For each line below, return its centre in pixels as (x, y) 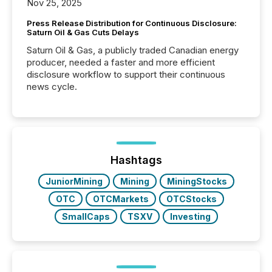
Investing (190, 217)
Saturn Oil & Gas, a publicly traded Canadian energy (133, 50)
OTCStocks (191, 199)
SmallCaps (86, 217)
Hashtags (136, 160)
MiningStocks (197, 182)
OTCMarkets (121, 199)
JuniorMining (74, 182)
